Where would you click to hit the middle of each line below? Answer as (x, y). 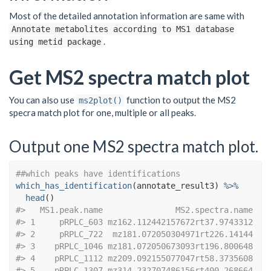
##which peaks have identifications (98, 174)
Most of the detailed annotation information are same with (127, 16)
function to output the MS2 (180, 100)
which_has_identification (74, 186)
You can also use (43, 100)
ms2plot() (100, 101)
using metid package (55, 42)
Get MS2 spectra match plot (129, 77)
